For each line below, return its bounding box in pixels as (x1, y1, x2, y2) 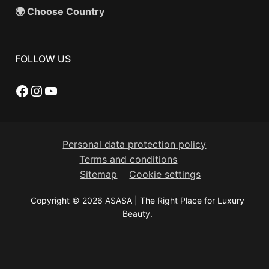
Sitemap (80, 168, 118, 180)
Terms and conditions (79, 153, 178, 165)
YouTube (43, 81, 101, 99)
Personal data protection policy (62, 138, 207, 150)
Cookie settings (129, 168, 201, 180)
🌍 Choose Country (14, 5, 104, 17)
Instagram (28, 81, 98, 99)
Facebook (14, 81, 81, 99)
